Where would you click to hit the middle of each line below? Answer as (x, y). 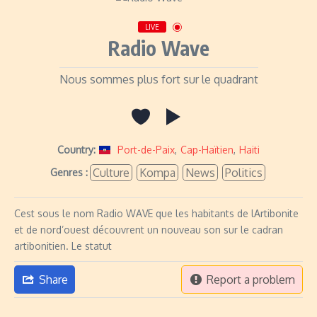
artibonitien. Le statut (63, 246)
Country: (76, 150)
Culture (111, 173)
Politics (243, 173)
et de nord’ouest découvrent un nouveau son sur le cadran (149, 230)
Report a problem (251, 279)
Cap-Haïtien (207, 150)
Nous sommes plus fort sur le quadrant (158, 79)
